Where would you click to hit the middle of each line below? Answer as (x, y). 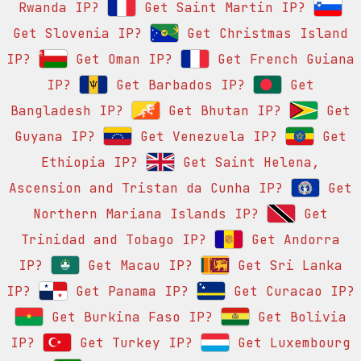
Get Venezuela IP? (205, 137)
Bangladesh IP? (67, 111)
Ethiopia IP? (89, 163)
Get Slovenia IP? (77, 34)
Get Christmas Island (263, 34)
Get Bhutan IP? (221, 111)
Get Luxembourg (290, 343)
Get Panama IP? (128, 292)
